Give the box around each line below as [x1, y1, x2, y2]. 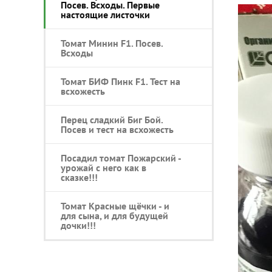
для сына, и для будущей [61, 209, 168, 222]
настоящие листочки [61, 8, 150, 21]
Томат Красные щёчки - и [61, 199, 169, 212]
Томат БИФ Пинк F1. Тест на [61, 75, 180, 87]
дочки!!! [61, 219, 96, 231]
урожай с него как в [61, 161, 146, 174]
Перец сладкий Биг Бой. [61, 113, 163, 126]
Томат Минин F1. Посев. [61, 36, 163, 49]
